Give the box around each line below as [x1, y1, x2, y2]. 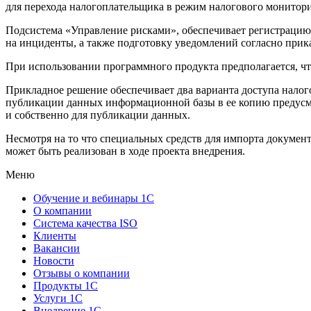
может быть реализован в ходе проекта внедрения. [6, 144, 245, 157]
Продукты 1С [33, 279, 98, 292]
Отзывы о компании [33, 267, 130, 279]
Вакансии [33, 242, 80, 254]
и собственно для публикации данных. [6, 108, 190, 121]
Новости [33, 254, 74, 267]
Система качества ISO [33, 217, 137, 229]
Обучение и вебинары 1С [33, 192, 154, 204]
